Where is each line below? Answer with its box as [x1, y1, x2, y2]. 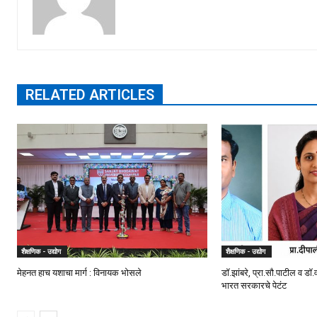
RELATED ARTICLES [25, 86, 154, 104]
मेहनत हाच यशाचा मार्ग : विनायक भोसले [17, 267, 142, 278]
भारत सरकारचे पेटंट [221, 279, 287, 291]
